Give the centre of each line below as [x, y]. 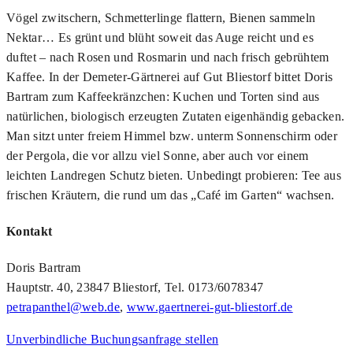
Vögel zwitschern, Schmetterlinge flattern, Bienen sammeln [161, 17]
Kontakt [30, 231]
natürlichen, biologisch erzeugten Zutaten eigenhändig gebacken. [176, 116]
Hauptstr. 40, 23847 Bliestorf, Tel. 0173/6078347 [135, 288]
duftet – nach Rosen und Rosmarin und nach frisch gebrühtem [168, 57]
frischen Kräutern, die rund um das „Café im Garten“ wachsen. [171, 195]
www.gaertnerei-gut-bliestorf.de [210, 307]
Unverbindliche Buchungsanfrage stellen [113, 340]
